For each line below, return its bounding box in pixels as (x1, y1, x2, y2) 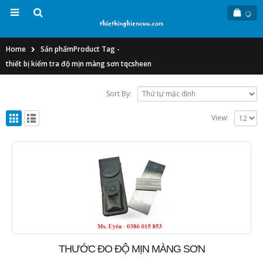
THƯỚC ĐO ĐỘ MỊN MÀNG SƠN (58, 242, 205, 255)
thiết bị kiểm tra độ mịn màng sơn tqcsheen (6, 58, 151, 69)
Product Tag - (73, 43, 120, 54)
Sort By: (106, 88, 132, 99)
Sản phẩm (41, 43, 73, 54)
